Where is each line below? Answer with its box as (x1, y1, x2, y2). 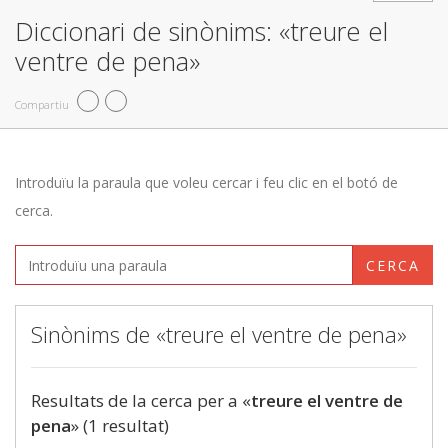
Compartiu (15, 96, 69, 112)
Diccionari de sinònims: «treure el (15, 14, 388, 48)
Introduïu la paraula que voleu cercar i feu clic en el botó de (15, 173, 398, 192)
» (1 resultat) (71, 414, 169, 437)
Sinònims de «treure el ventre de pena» (31, 319, 407, 349)
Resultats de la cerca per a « (31, 389, 251, 412)
